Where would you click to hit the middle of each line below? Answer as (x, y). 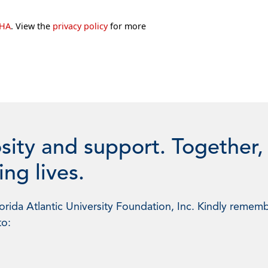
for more (127, 26)
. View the (32, 26)
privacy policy (80, 26)
